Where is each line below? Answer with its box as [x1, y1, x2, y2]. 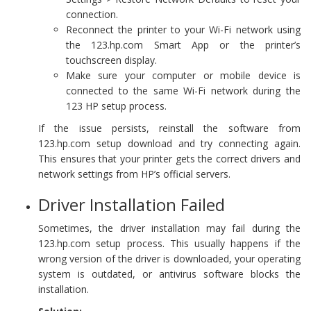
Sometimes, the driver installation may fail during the [38, 221, 301, 235]
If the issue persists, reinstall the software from [38, 121, 301, 135]
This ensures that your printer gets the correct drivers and [38, 152, 301, 166]
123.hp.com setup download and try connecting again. [38, 137, 301, 151]
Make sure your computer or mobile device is [66, 69, 301, 83]
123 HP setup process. [66, 99, 167, 113]
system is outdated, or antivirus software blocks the [38, 267, 301, 281]
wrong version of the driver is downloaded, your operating [38, 252, 301, 266]
